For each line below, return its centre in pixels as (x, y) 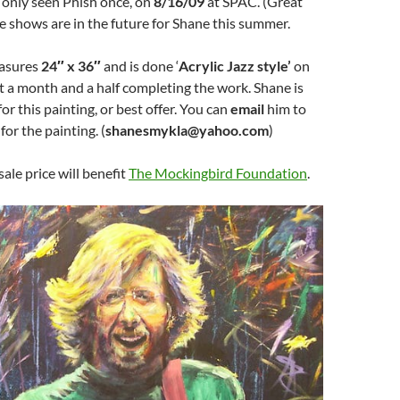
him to (287, 108)
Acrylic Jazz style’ (236, 66)
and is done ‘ (140, 66)
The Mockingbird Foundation (218, 173)
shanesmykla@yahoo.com (187, 130)
